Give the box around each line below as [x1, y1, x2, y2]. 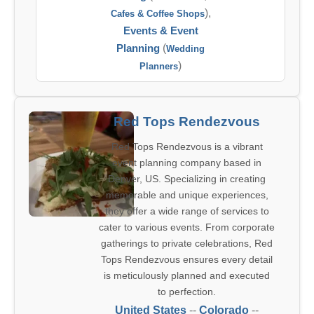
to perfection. [158, 286, 216, 297]
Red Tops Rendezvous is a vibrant [111, 141, 263, 152]
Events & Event [123, 25, 198, 36]
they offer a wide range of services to [104, 205, 269, 217]
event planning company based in [112, 157, 261, 168]
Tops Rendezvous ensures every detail [101, 254, 273, 265]
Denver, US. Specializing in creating [108, 173, 266, 184]
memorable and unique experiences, [105, 189, 268, 200]
